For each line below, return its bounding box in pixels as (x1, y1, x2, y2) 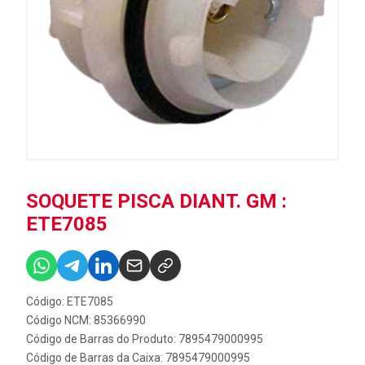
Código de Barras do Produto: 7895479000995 (26, 332, 263, 345)
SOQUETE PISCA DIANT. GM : (26, 190, 287, 213)
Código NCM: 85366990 (26, 314, 146, 327)
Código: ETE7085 (26, 295, 113, 308)
